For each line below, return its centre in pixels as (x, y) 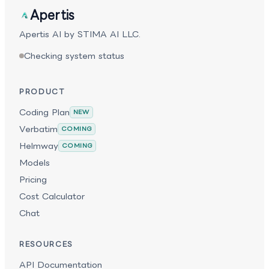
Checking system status (74, 56)
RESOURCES (46, 244)
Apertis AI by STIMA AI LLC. (80, 34)
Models (35, 163)
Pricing (33, 180)
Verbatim (38, 129)
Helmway (39, 146)
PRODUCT (42, 92)
